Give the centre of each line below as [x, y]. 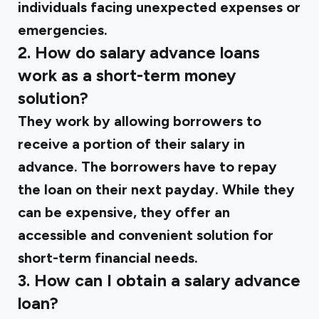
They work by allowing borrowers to [140, 121]
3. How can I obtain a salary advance [159, 281]
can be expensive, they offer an [124, 212]
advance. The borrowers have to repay [147, 167]
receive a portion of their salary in [131, 144]
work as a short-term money [127, 75]
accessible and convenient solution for [146, 235]
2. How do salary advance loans [139, 53]
